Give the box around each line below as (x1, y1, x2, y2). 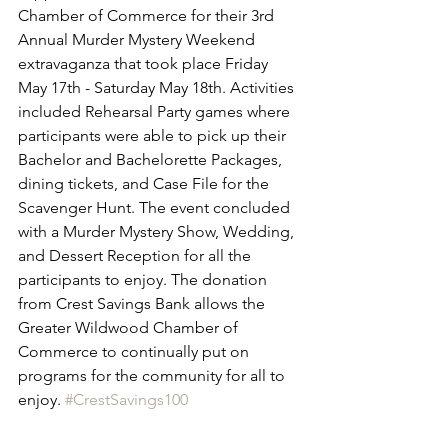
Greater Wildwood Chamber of (18, 318, 242, 337)
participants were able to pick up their (18, 126, 290, 145)
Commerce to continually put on (18, 342, 253, 361)
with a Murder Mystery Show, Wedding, (18, 222, 298, 241)
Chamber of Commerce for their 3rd (18, 6, 278, 25)
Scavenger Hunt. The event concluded (18, 198, 294, 217)
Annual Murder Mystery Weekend (18, 30, 259, 49)
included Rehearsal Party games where (18, 102, 294, 121)
